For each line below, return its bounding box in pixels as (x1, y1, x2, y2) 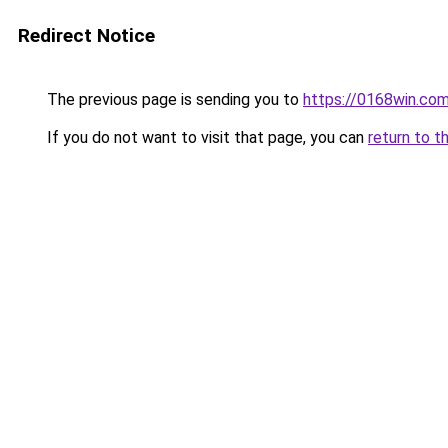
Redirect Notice (18, 24, 155, 47)
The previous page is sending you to (43, 90, 303, 109)
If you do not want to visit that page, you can (43, 128, 368, 147)
